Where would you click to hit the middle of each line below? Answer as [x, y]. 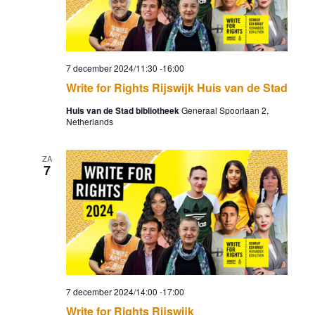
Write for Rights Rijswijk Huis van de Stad [176, 88]
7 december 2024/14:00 [111, 291]
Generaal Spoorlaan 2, [225, 110]
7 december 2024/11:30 [111, 68]
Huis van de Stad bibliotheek [123, 111]
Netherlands [89, 122]
